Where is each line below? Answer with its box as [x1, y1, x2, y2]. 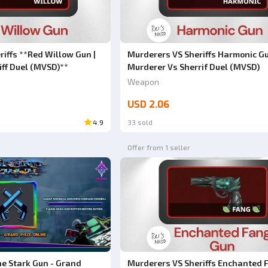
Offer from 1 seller [127, 143, 190, 152]
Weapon [127, 77, 159, 87]
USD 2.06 [127, 98, 169, 111]
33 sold [127, 118, 153, 127]
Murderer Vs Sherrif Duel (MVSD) [127, 62, 260, 72]
